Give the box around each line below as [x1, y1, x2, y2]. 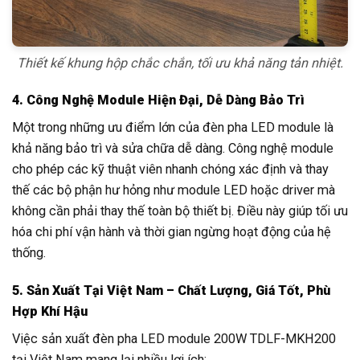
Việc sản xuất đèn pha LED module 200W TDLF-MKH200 [12, 331, 336, 347]
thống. [12, 244, 46, 260]
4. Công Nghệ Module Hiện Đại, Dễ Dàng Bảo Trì [12, 92, 305, 108]
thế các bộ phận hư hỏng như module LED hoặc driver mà [12, 182, 335, 198]
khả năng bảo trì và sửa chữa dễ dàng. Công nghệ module [12, 140, 333, 156]
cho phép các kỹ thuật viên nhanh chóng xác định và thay [12, 161, 329, 177]
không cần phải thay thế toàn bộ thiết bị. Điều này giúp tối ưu [12, 202, 348, 219]
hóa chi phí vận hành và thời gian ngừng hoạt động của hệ [12, 223, 331, 239]
